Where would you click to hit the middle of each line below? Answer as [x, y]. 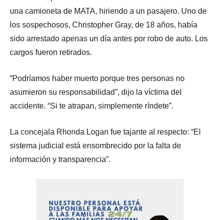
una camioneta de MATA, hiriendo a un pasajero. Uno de [108, 11]
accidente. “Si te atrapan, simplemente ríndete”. [92, 106]
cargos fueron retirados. [51, 53]
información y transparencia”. [60, 160]
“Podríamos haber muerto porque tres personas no [97, 79]
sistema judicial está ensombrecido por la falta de [96, 146]
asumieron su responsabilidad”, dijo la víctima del [96, 92]
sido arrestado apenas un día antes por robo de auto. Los [109, 39]
